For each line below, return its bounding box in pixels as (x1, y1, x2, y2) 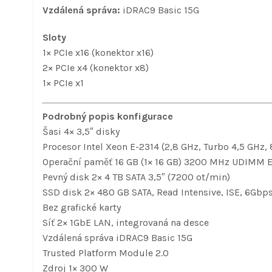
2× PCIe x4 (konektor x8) (42, 61, 149, 73)
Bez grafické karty (42, 201, 121, 213)
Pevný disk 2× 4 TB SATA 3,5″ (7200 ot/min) (42, 171, 230, 183)
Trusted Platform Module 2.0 (42, 246, 169, 259)
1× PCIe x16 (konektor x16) (42, 46, 154, 58)
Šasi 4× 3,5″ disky (42, 125, 120, 137)
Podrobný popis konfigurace (42, 110, 173, 122)
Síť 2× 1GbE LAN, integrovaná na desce (42, 216, 209, 228)
